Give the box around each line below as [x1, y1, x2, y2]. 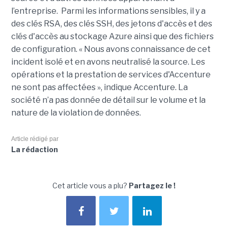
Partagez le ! [129, 181, 176, 190]
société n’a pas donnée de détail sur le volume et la [11, 95, 206, 105]
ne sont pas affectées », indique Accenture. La [11, 82, 188, 92]
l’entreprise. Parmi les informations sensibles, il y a [11, 6, 206, 16]
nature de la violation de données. [11, 107, 141, 118]
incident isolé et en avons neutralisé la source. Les [11, 56, 205, 67]
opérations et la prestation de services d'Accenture [11, 69, 211, 79]
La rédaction [11, 145, 58, 154]
